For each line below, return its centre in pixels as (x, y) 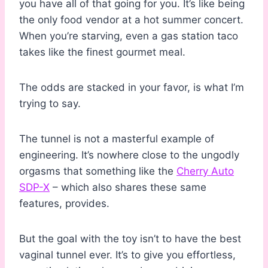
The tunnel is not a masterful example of (117, 139)
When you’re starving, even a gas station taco (129, 36)
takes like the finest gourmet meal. (102, 52)
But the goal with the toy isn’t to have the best (130, 239)
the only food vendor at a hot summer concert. (131, 20)
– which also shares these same (128, 188)
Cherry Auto (205, 171)
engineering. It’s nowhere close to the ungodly (129, 155)
